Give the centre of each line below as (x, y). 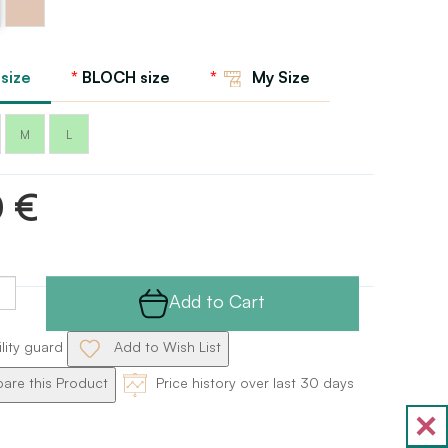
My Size (278, 77)
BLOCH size (125, 77)
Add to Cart (217, 300)
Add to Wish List (165, 347)
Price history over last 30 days (252, 383)
